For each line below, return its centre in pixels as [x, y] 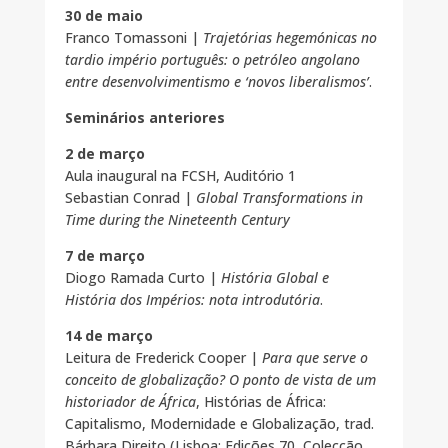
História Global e [274, 278]
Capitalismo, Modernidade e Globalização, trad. [219, 424]
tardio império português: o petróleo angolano [212, 60]
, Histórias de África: [260, 402]
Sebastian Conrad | [130, 198]
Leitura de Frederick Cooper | [163, 358]
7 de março [104, 256]
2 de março [104, 154]
